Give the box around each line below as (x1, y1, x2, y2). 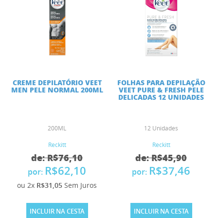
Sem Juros (64, 181, 97, 190)
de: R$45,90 (135, 151, 187, 164)
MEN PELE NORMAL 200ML (11, 85, 103, 95)
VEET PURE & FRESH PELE (118, 85, 204, 95)
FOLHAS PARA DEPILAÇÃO (117, 77, 205, 88)
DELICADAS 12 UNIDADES (118, 92, 204, 102)
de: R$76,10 (31, 151, 83, 164)
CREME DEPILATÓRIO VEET (12, 77, 102, 88)
